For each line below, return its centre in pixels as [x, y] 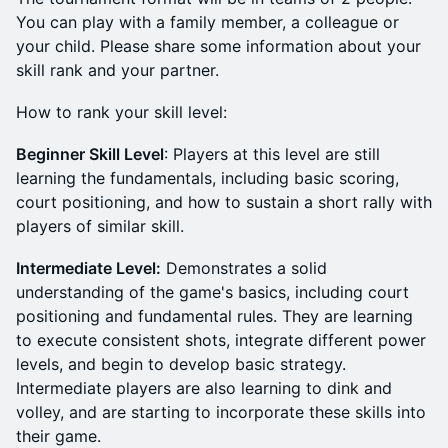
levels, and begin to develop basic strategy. [181, 364]
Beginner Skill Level [90, 154]
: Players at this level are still [272, 154]
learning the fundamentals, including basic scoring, [207, 178]
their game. [58, 436]
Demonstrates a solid [244, 268]
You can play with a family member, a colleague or [207, 22]
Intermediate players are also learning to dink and [204, 388]
